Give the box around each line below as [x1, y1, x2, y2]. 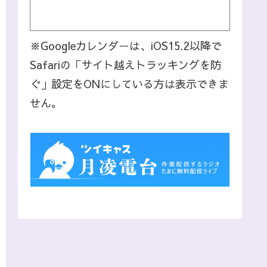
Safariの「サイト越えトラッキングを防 [30, 57, 221, 73]
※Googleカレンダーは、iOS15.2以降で [30, 38, 222, 54]
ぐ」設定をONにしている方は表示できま [30, 76, 229, 92]
